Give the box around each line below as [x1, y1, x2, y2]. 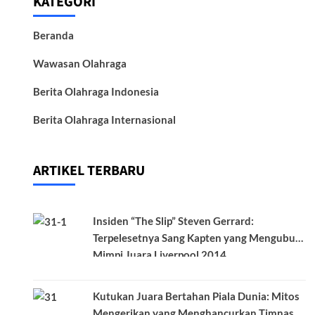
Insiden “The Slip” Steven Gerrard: [93, 214, 255, 228]
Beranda [33, 29, 75, 42]
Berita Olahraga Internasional [33, 113, 176, 127]
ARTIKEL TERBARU [33, 161, 146, 181]
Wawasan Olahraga [33, 57, 127, 70]
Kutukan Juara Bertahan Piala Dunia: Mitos [93, 289, 300, 302]
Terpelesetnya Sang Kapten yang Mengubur [93, 231, 300, 245]
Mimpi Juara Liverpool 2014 [93, 248, 227, 262]
